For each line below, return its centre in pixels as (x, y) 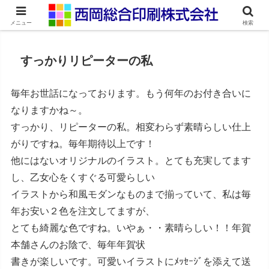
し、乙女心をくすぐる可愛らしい (83, 178)
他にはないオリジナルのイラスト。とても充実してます (131, 161)
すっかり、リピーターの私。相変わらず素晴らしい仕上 (131, 127)
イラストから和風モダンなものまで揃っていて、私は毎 (131, 195)
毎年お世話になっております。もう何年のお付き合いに (131, 94)
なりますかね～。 (50, 110)
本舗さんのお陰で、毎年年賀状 (78, 245)
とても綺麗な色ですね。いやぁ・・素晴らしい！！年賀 (131, 228)
